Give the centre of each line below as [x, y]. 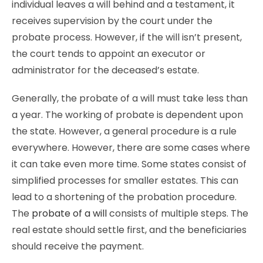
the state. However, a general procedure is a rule [124, 131]
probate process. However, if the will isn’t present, [127, 37]
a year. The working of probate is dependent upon [127, 115]
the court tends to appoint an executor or [109, 54]
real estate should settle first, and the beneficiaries [129, 230]
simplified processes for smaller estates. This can [125, 181]
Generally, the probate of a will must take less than [130, 98]
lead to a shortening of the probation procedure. [124, 197]
